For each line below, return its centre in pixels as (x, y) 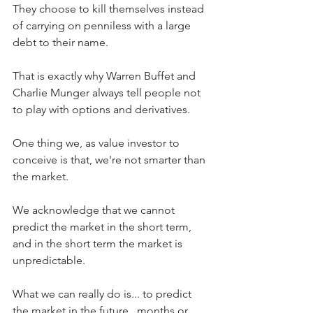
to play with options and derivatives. (103, 110)
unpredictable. (49, 261)
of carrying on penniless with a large (103, 26)
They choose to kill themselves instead (110, 9)
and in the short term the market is (99, 244)
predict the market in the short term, (103, 227)
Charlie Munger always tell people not (108, 93)
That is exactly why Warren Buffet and (105, 76)
